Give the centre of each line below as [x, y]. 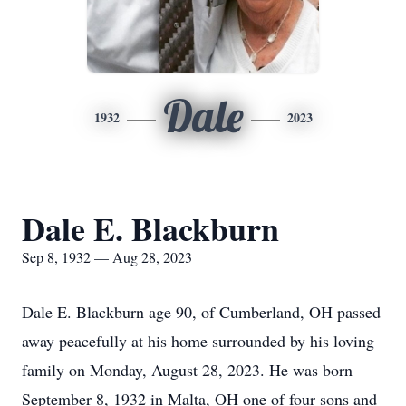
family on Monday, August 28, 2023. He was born [187, 370]
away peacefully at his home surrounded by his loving [198, 341]
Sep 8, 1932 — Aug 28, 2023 [107, 257]
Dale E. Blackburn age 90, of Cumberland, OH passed [201, 312]
